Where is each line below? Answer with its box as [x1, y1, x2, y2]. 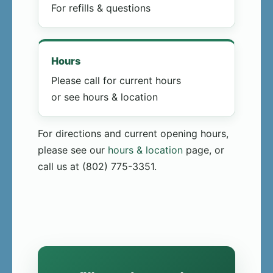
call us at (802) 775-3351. [38, 160, 157, 173]
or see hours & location [51, 91, 158, 104]
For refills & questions [51, 2, 151, 15]
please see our [38, 144, 108, 157]
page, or [183, 144, 224, 157]
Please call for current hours [51, 74, 181, 87]
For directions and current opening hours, [38, 127, 229, 140]
